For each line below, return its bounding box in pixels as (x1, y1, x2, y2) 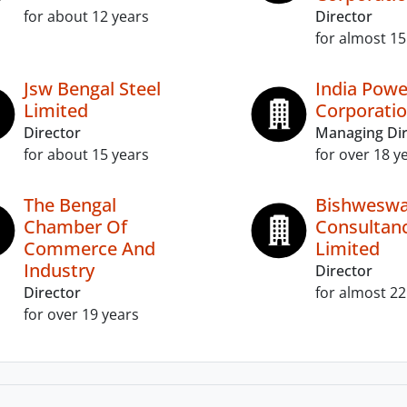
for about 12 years (24, 6, 149, 26)
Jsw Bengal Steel (24, 76, 161, 101)
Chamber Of (24, 214, 127, 239)
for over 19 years (24, 304, 139, 324)
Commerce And (24, 236, 155, 261)
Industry (24, 258, 94, 283)
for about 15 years (24, 144, 149, 164)
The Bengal (24, 193, 116, 217)
